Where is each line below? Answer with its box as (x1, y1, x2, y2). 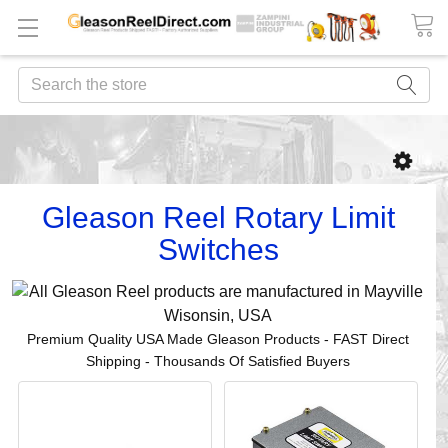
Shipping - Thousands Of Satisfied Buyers (86, 353, 350, 370)
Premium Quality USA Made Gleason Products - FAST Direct (27, 331, 409, 348)
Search (18, 70, 69, 87)
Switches (157, 233, 279, 267)
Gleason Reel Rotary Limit (41, 201, 395, 235)
